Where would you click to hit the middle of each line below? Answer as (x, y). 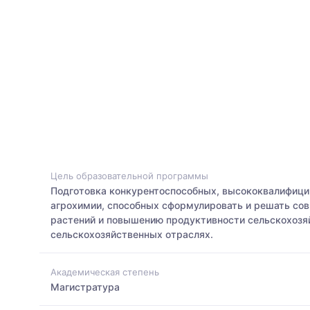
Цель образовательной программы (129, 176)
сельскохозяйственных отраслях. (132, 235)
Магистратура (85, 286)
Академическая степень (105, 272)
